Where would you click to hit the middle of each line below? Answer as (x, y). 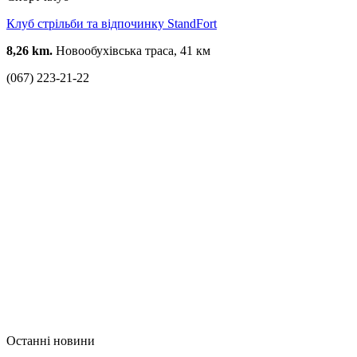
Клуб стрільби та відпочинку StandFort (112, 23)
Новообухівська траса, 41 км (131, 50)
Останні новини (51, 340)
